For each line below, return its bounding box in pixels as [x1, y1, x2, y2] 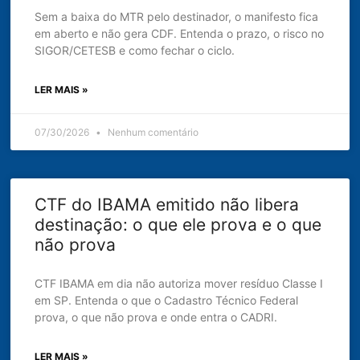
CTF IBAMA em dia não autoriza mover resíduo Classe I [35, 276, 324, 290]
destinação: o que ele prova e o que [35, 214, 322, 235]
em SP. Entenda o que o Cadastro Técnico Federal [35, 292, 299, 307]
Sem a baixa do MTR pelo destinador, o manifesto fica [35, 9, 319, 23]
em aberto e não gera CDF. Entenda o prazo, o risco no [35, 26, 325, 40]
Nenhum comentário [105, 125, 199, 138]
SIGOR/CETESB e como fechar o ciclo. [35, 43, 235, 57]
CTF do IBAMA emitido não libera [35, 194, 300, 215]
